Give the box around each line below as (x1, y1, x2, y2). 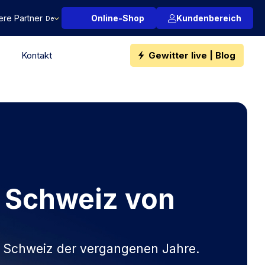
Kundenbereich (176, 13, 241, 23)
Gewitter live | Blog (148, 49, 235, 61)
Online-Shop (91, 13, 144, 23)
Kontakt (21, 49, 52, 61)
